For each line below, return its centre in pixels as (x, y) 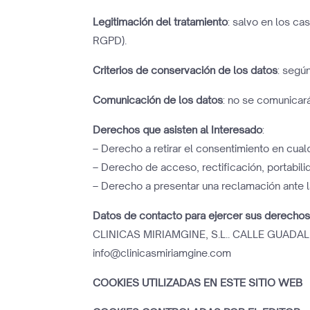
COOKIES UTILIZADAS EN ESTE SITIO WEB (198, 283)
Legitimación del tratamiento (161, 22)
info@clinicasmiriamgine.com (162, 253)
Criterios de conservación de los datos (185, 70)
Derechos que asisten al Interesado (178, 130)
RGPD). (110, 40)
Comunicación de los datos (158, 100)
